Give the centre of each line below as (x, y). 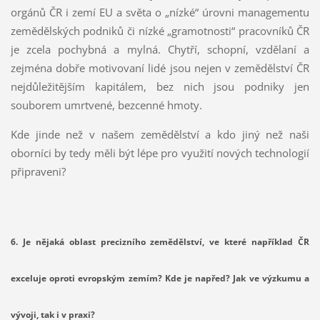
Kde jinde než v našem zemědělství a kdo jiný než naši (160, 134)
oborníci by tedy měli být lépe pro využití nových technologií (160, 152)
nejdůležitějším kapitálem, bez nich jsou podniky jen (160, 86)
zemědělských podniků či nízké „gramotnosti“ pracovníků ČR (160, 30)
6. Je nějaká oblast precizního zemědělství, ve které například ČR (160, 241)
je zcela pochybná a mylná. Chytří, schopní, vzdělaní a (160, 49)
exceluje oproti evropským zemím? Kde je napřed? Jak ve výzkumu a (160, 278)
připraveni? (38, 171)
